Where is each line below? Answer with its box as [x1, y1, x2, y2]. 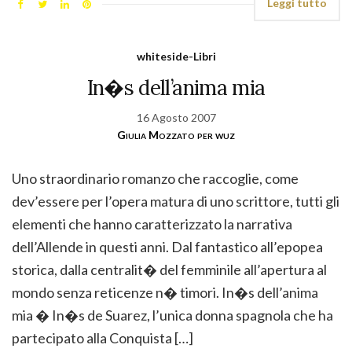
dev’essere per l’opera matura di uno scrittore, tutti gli [12, 192, 339, 210]
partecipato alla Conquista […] [12, 328, 193, 346]
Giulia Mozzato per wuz [117, 127, 235, 141]
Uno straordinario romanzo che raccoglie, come [12, 169, 299, 187]
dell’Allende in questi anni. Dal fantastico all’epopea [12, 237, 323, 255]
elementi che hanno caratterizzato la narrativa [12, 214, 292, 233]
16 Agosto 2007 [136, 110, 216, 124]
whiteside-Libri [136, 49, 216, 63]
